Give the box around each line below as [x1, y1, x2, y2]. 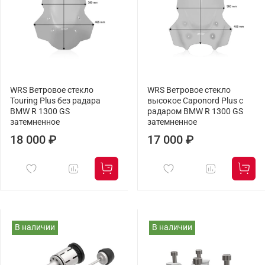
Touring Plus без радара [10, 96, 101, 106]
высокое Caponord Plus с [147, 96, 243, 106]
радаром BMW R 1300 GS [147, 106, 243, 117]
